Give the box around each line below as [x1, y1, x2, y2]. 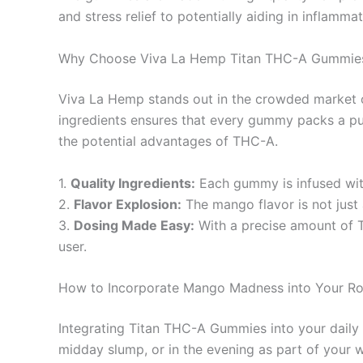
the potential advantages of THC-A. [58, 132, 278, 149]
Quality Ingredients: [70, 174, 195, 191]
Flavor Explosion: [74, 195, 181, 212]
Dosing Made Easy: [74, 216, 194, 233]
